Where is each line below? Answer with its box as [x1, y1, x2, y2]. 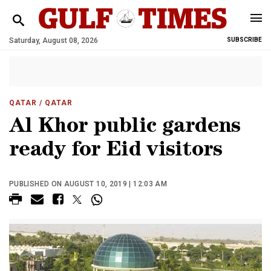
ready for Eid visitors [9, 141, 223, 162]
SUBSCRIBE [227, 36, 262, 43]
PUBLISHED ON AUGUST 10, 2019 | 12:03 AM [9, 180, 168, 188]
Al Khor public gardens [9, 117, 241, 139]
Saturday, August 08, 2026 [9, 36, 98, 45]
